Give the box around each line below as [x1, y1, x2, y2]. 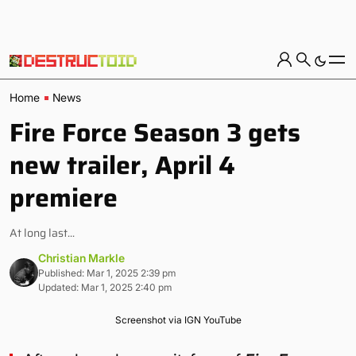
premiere [10, 178, 118, 218]
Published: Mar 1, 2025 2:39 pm [38, 267, 176, 279]
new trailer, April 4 [10, 145, 235, 185]
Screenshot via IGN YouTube [114, 314, 242, 326]
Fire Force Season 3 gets [10, 113, 300, 153]
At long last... [10, 224, 75, 242]
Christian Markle [38, 251, 125, 265]
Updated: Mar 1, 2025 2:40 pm [38, 281, 172, 293]
